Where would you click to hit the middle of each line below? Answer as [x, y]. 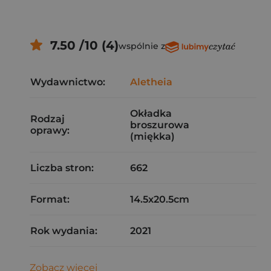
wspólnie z [142, 46]
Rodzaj [47, 119]
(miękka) [152, 136]
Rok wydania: [64, 231]
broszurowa [160, 125]
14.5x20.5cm [160, 199]
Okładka [151, 113]
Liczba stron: [62, 168]
